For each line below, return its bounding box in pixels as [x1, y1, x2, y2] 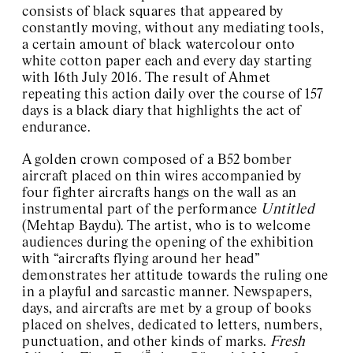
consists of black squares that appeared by [22, 4, 284, 19]
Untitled [261, 202, 314, 217]
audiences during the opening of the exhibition [22, 235, 314, 250]
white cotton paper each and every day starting [22, 54, 312, 69]
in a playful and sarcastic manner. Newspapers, [22, 284, 313, 299]
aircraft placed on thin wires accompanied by [22, 169, 302, 184]
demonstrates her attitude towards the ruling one [22, 268, 329, 283]
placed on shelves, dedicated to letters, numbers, [22, 318, 323, 333]
